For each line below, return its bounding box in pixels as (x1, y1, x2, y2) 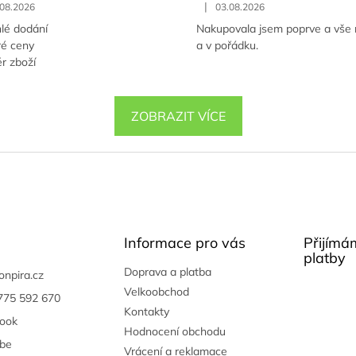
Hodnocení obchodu (123, 324, 226, 339)
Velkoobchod (123, 284, 189, 300)
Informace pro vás (123, 234, 246, 253)
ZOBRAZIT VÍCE (130, 108, 226, 125)
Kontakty (123, 304, 169, 319)
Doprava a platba (123, 265, 211, 280)
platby (303, 249, 346, 268)
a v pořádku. (195, 37, 258, 52)
